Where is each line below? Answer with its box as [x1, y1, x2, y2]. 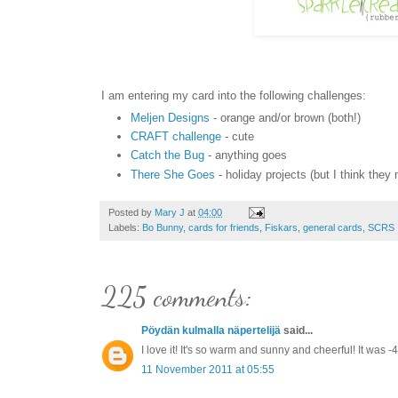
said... [281, 323, 313, 337]
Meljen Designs [131, 110, 210, 124]
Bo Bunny [142, 221, 183, 233]
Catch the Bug [131, 148, 204, 163]
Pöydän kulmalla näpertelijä [141, 323, 281, 337]
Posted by [108, 206, 155, 218]
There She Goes [131, 167, 215, 181]
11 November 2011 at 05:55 [141, 362, 275, 376]
